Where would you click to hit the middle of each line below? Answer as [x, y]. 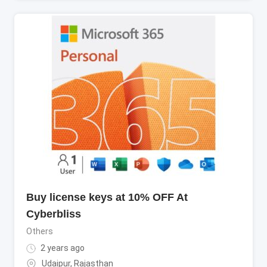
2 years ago [62, 248]
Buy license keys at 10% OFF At [107, 197]
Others [40, 231]
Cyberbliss [54, 214]
